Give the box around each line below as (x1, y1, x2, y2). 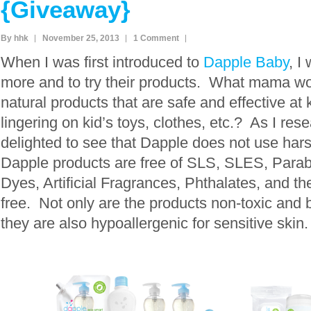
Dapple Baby (203, 53, 289, 71)
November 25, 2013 (42, 33, 119, 43)
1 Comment (133, 33, 179, 43)
